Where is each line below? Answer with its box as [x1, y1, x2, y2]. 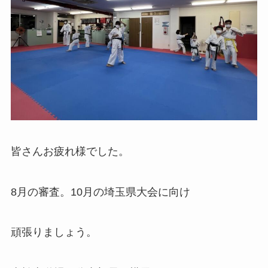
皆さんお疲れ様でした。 [10, 145, 129, 157]
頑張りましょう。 [10, 226, 97, 239]
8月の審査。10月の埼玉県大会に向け [10, 185, 190, 198]
